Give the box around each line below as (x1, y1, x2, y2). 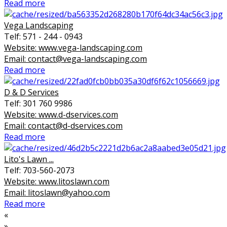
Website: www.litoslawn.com (4, 176, 109, 187)
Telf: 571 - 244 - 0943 (4, 31, 83, 43)
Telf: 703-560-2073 (4, 165, 74, 176)
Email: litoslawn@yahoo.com (4, 187, 110, 199)
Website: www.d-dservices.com (4, 109, 118, 121)
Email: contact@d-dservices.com (4, 120, 123, 132)
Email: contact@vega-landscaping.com (4, 53, 147, 65)
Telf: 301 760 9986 (4, 98, 72, 109)
